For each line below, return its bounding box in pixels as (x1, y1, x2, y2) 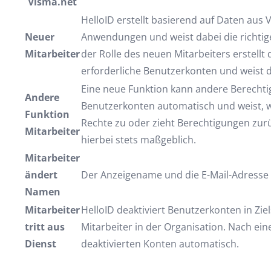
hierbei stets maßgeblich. (80, 133, 196, 146)
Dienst (24, 237, 56, 250)
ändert (24, 168, 57, 181)
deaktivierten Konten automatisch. (80, 237, 239, 250)
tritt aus (24, 220, 65, 233)
